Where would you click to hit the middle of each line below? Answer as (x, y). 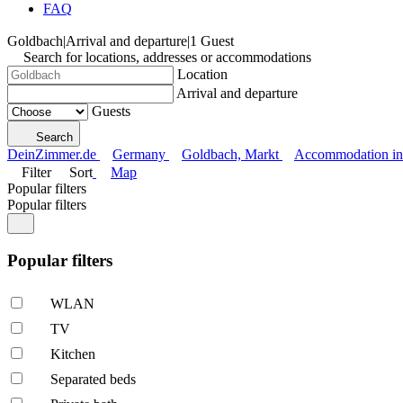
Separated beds (93, 380)
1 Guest (212, 41)
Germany (139, 154)
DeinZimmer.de (52, 154)
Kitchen (73, 354)
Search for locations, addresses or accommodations (167, 57)
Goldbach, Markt (230, 154)
